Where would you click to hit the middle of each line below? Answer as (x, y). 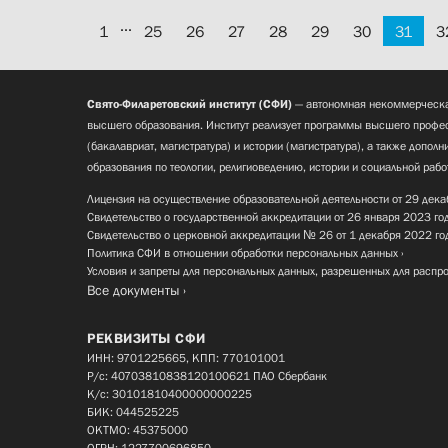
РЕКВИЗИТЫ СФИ (146, 338)
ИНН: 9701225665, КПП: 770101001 (186, 358)
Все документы (133, 290)
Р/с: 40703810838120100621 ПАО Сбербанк (207, 376)
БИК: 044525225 (133, 412)
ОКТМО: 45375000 (137, 430)
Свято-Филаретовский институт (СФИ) (189, 104)
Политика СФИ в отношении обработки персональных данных (242, 253)
